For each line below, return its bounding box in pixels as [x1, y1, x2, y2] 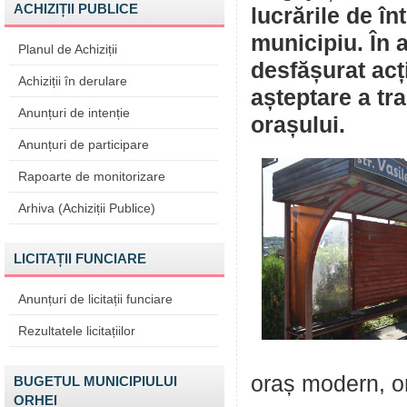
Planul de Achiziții [18, 42, 117, 56]
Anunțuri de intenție [18, 105, 130, 120]
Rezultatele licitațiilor [18, 323, 135, 338]
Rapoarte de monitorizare [18, 169, 165, 184]
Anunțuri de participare [18, 137, 149, 152]
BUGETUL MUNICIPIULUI [14, 373, 177, 389]
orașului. [251, 113, 345, 137]
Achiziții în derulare [18, 74, 127, 88]
